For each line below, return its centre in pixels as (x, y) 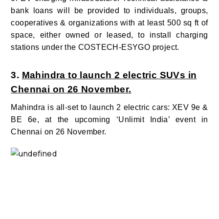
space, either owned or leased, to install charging (109, 35)
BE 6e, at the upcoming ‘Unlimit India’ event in (109, 120)
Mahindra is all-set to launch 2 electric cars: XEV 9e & (109, 108)
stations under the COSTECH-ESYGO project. (95, 47)
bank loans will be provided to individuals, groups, (109, 11)
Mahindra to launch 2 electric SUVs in (109, 75)
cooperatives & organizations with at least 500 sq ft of (109, 23)
